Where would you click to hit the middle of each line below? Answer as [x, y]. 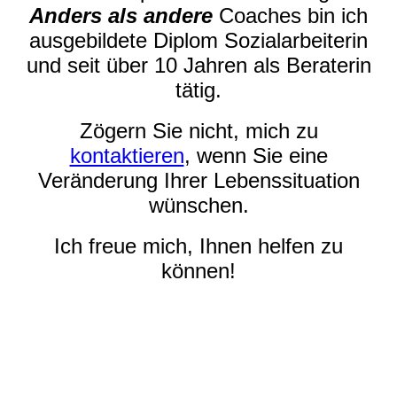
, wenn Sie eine [256, 156]
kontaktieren [127, 156]
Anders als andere [121, 16]
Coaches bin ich [290, 16]
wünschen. [198, 205]
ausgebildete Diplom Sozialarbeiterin [198, 40]
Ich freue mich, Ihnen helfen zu [198, 246]
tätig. [198, 90]
